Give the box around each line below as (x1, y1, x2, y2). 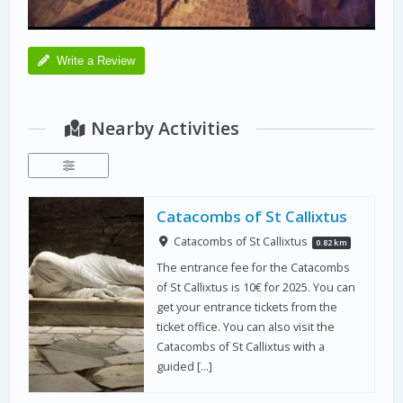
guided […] (157, 359, 213, 375)
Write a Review (57, 54, 136, 68)
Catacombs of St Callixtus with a (157, 339, 326, 355)
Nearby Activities (85, 116, 239, 141)
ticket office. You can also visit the (157, 319, 336, 336)
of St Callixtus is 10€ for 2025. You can (157, 280, 356, 296)
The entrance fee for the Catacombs (157, 260, 351, 276)
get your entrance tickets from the (157, 300, 338, 316)
